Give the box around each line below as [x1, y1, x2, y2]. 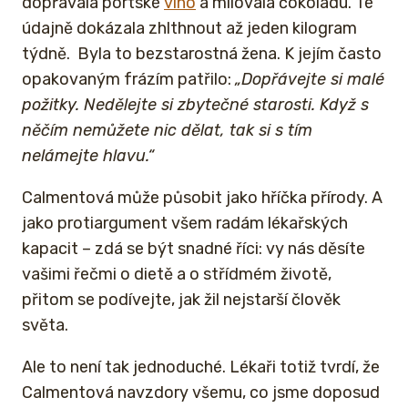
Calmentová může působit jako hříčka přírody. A [22, 187, 382, 208]
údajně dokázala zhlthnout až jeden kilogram [22, 17, 357, 38]
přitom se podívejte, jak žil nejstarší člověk [22, 289, 341, 310]
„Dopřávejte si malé [235, 68, 384, 89]
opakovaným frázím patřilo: [22, 68, 235, 89]
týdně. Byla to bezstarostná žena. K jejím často [22, 43, 382, 64]
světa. [22, 314, 68, 335]
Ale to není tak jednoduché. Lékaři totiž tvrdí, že [22, 356, 380, 377]
